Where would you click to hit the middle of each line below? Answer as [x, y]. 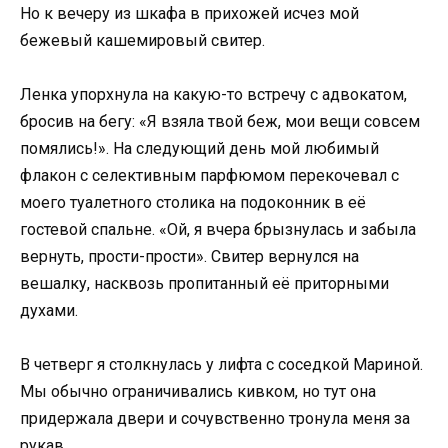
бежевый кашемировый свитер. [142, 40]
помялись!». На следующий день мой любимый [199, 149]
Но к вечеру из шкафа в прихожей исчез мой [189, 13]
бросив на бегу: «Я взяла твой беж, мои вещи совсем [220, 122]
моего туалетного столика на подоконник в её [193, 203]
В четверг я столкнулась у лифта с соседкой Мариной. [221, 365]
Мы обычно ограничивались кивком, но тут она [198, 392]
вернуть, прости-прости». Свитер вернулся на [189, 257]
